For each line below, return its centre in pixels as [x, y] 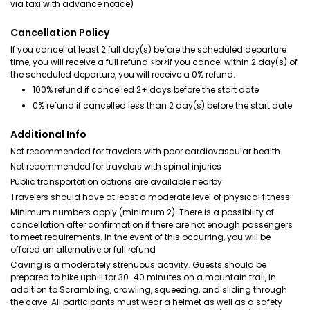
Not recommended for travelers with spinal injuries [116, 166]
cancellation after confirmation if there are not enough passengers [152, 225]
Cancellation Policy [60, 33]
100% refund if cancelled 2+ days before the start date [146, 90]
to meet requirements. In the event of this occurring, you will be [140, 237]
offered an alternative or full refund [83, 249]
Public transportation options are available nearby [116, 182]
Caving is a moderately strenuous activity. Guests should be [138, 265]
